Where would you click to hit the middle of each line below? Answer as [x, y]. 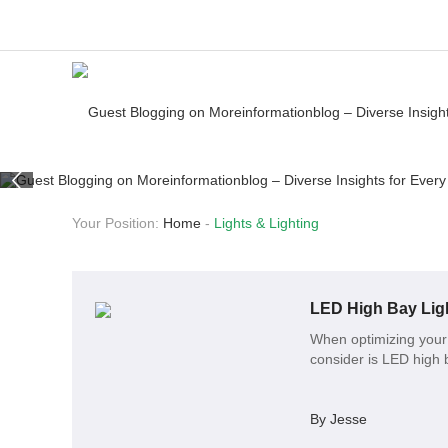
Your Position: [117, 223]
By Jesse [338, 419]
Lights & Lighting [266, 223]
